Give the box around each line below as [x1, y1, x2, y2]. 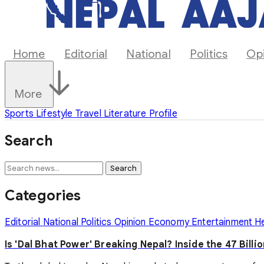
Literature [103, 108, 149, 120]
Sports [5, 108, 37, 120]
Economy [148, 216, 192, 228]
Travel [75, 108, 104, 120]
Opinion [114, 216, 148, 228]
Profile [148, 108, 177, 120]
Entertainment [192, 216, 255, 228]
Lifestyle [36, 108, 75, 120]
